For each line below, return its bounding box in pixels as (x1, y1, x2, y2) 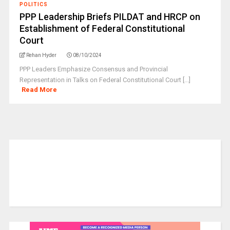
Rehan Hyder (26, 52, 56, 58)
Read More (22, 86, 57, 93)
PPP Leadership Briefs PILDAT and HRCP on (19, 11, 200, 22)
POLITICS (19, 2, 48, 7)
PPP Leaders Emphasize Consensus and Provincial (19, 65, 168, 73)
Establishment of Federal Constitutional (19, 23, 185, 34)
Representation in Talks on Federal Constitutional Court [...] (19, 76, 190, 84)
